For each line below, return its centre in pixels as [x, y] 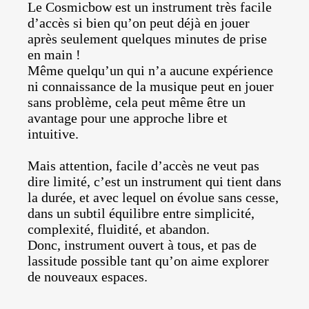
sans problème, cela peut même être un [137, 102]
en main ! [54, 55]
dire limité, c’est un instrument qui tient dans [154, 182]
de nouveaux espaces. [88, 277]
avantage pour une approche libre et [128, 118]
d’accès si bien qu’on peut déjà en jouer [139, 23]
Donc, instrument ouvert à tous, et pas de [142, 245]
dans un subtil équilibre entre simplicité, [141, 213]
